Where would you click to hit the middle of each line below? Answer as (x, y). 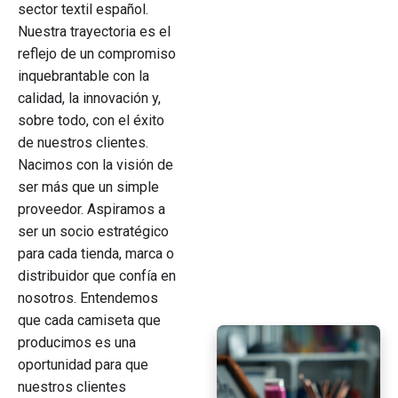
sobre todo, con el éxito (91, 120)
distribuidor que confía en (97, 276)
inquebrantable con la (84, 76)
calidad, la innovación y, (89, 98)
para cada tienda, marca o (96, 254)
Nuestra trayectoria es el (94, 32)
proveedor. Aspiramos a (92, 209)
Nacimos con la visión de (96, 165)
